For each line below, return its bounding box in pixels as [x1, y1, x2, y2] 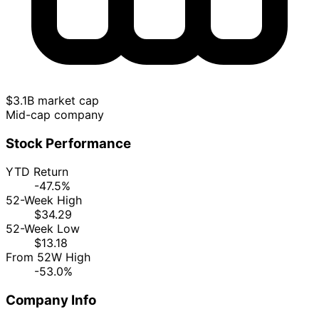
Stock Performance [6, 135, 131, 152]
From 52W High [6, 250, 90, 265]
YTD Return [6, 164, 68, 179]
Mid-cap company [6, 107, 104, 122]
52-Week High [6, 193, 82, 208]
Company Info [6, 291, 96, 308]
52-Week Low [6, 221, 80, 236]
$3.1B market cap [6, 93, 99, 108]
